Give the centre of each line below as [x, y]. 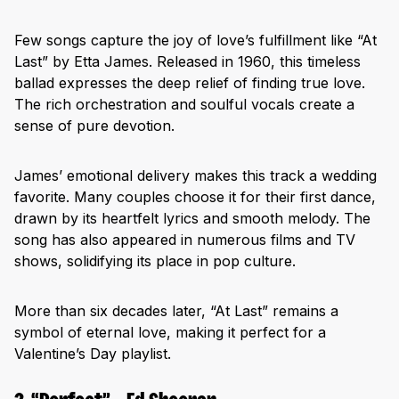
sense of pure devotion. [94, 125]
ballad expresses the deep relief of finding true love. [190, 82]
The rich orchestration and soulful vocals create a [184, 104]
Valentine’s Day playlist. [93, 353]
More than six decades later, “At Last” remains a [176, 310]
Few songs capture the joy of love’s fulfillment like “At [195, 40]
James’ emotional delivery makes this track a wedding [195, 175]
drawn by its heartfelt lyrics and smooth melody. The [192, 218]
